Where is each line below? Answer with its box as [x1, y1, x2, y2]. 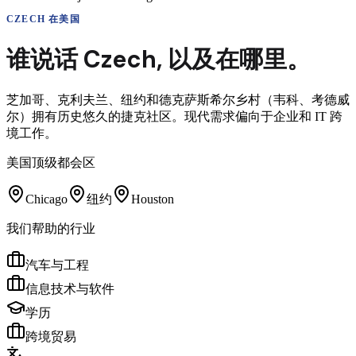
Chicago [25, 192, 68, 206]
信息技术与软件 [25, 281, 114, 296]
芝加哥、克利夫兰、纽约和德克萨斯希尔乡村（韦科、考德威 [6, 92, 350, 106]
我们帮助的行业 [6, 221, 95, 235]
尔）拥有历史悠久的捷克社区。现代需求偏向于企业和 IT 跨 [6, 109, 342, 123]
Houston [131, 192, 174, 206]
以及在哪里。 [168, 43, 311, 75]
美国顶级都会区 [6, 155, 95, 169]
